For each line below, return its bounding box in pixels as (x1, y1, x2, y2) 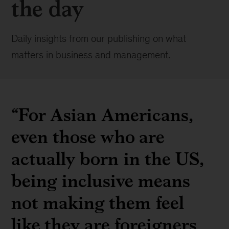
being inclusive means (11, 167, 191, 194)
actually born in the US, (11, 145, 203, 172)
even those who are (11, 123, 165, 150)
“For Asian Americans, (11, 101, 193, 128)
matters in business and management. (11, 49, 171, 60)
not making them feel (11, 189, 185, 216)
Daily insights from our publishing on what (11, 33, 187, 44)
